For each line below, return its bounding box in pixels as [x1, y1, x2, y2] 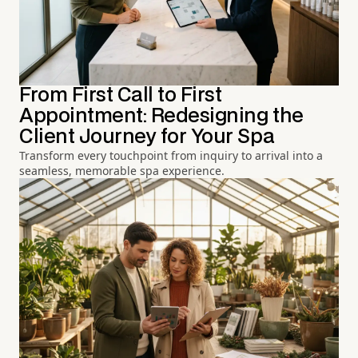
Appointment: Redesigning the [19, 106, 304, 125]
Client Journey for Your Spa [19, 127, 275, 146]
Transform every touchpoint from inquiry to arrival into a [19, 147, 323, 163]
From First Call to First [19, 86, 222, 105]
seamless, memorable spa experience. [19, 162, 225, 178]
